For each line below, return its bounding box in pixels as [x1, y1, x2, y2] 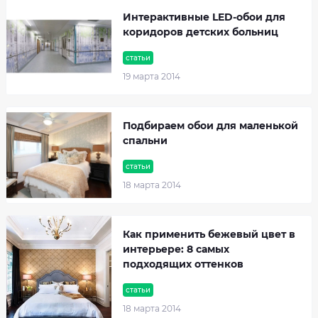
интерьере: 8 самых [123, 243, 229, 256]
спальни [123, 134, 168, 147]
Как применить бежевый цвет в [123, 228, 295, 241]
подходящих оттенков [123, 258, 243, 270]
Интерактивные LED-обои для [123, 11, 285, 23]
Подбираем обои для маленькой [123, 119, 298, 132]
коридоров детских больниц [123, 26, 278, 38]
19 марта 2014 [123, 71, 180, 82]
